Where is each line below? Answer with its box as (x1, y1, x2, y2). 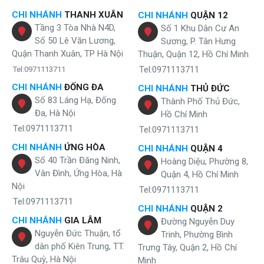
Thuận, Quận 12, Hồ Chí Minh (138, 49, 249, 60)
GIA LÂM (62, 215, 101, 226)
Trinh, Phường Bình (161, 229, 233, 240)
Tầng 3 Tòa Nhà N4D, (35, 22, 115, 33)
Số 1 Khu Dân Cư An (161, 23, 239, 34)
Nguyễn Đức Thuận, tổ (35, 228, 121, 239)
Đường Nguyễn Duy (161, 216, 235, 227)
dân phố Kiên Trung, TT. (35, 241, 124, 252)
